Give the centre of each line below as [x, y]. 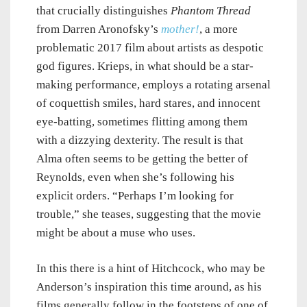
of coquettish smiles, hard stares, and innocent [148, 103]
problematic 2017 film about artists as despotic [150, 48]
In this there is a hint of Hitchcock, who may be [151, 269]
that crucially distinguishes [103, 11]
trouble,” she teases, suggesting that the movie [149, 214]
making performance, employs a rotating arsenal [153, 85]
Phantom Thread [211, 11]
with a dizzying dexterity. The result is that [140, 140]
